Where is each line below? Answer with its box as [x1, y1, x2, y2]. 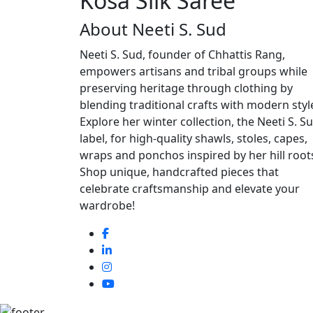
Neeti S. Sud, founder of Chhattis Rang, [80, 46, 285, 62]
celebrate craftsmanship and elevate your [80, 180, 300, 196]
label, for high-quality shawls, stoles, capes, [80, 130, 307, 146]
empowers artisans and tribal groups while [80, 63, 307, 79]
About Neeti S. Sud [80, 17, 226, 41]
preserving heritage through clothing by [80, 80, 293, 96]
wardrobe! [80, 197, 135, 213]
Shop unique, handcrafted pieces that [80, 163, 279, 180]
